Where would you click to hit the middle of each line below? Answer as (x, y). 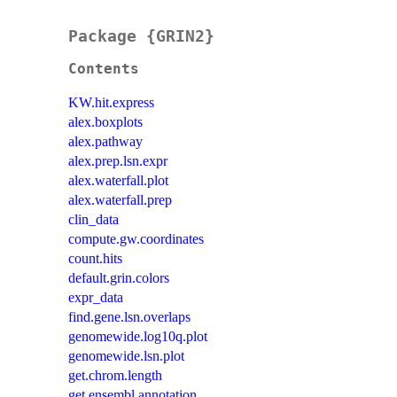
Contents (104, 70)
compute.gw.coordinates (136, 239)
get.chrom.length (115, 376)
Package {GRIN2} (141, 36)
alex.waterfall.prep (120, 200)
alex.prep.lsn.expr (118, 161)
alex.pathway (105, 142)
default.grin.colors (119, 278)
